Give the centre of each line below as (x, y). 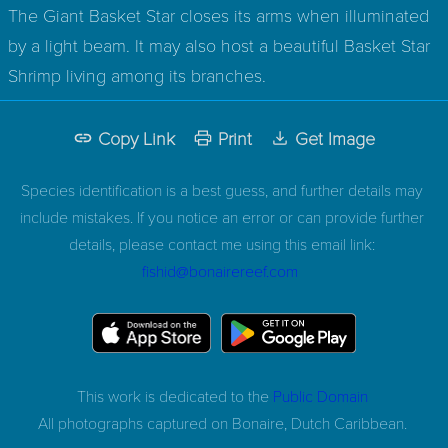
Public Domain (320, 395)
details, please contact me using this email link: (222, 243)
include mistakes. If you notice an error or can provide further (222, 216)
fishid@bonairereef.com (220, 270)
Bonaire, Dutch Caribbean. (319, 422)
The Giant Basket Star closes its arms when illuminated (218, 14)
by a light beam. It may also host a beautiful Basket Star (219, 44)
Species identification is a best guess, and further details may (222, 189)
